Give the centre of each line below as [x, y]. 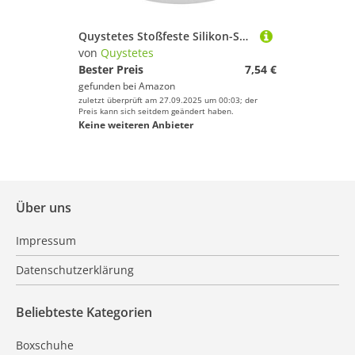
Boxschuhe [45, 345]
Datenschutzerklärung [75, 270]
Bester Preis [111, 69]
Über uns [44, 208]
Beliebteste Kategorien [84, 312]
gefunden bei [109, 86]
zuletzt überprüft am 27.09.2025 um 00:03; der [168, 100]
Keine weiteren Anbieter [136, 125]
